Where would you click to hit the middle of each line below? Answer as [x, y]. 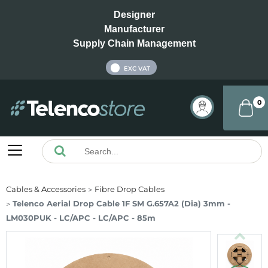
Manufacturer [134, 29]
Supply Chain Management [134, 43]
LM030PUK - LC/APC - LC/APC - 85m [82, 218]
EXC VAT [137, 69]
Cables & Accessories [46, 189]
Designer [134, 15]
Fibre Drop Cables [130, 189]
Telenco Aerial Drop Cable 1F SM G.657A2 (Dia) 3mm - [121, 204]
